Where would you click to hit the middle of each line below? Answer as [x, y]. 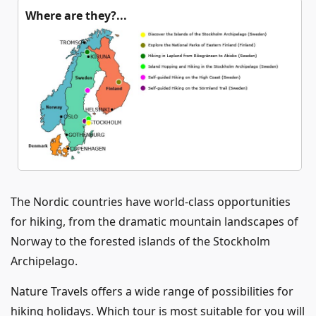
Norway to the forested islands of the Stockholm [140, 241]
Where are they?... [76, 16]
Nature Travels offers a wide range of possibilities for [152, 291]
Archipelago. [44, 261]
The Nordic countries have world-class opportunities [151, 201]
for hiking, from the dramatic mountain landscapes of [154, 221]
